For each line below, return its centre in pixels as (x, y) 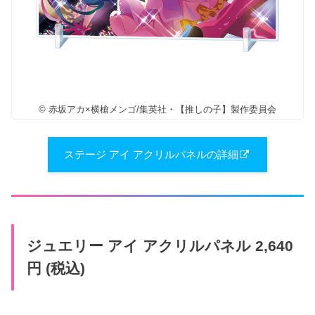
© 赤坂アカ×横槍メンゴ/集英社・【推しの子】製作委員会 (157, 110)
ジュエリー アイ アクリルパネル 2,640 (160, 246)
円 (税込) (56, 269)
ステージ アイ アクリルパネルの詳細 (151, 155)
